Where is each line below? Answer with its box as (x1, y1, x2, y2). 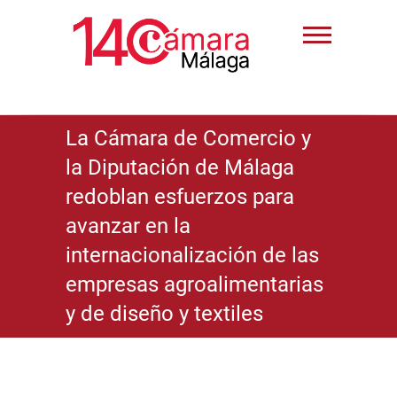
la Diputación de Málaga (66, 154, 294, 180)
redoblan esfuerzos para (66, 183, 294, 209)
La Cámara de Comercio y (66, 125, 311, 151)
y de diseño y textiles (66, 300, 263, 326)
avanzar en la (66, 213, 191, 238)
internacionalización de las (66, 242, 319, 268)
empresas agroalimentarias (66, 271, 323, 297)
